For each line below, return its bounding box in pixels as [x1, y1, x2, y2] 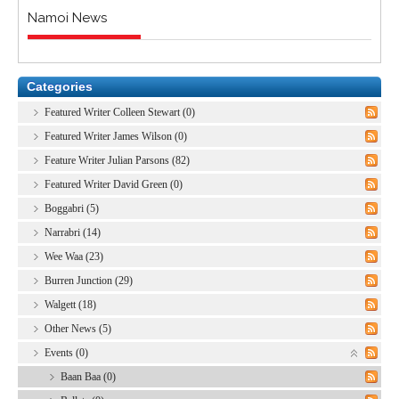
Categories [27, 79, 93, 94]
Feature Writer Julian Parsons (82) [45, 154, 190, 167]
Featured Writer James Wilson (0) [45, 130, 187, 142]
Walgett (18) [45, 298, 96, 311]
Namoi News [28, 10, 107, 26]
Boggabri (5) [45, 202, 99, 215]
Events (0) [45, 346, 88, 359]
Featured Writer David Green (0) [45, 178, 183, 191]
